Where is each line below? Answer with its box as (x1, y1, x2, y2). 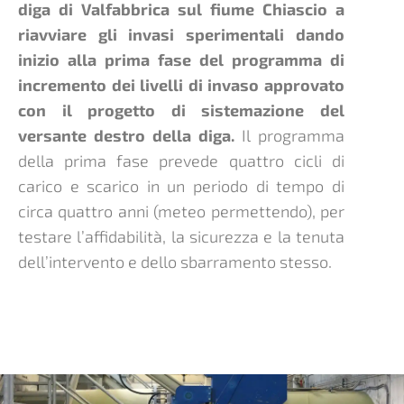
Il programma (234, 124, 344, 145)
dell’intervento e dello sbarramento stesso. (18, 251, 332, 271)
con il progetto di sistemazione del (18, 99, 344, 120)
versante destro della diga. (18, 124, 234, 145)
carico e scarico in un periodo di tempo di (18, 175, 344, 196)
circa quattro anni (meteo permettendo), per (18, 200, 344, 221)
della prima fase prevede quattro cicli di (18, 150, 344, 170)
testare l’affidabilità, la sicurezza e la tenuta (18, 225, 344, 246)
